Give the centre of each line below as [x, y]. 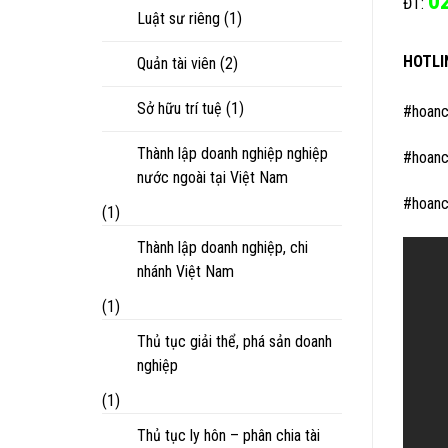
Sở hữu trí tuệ [179, 108]
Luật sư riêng [178, 18]
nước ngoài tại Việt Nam [212, 177]
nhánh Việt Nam [185, 271]
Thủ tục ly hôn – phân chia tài [228, 435]
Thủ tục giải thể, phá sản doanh [234, 341]
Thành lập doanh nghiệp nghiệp [232, 153]
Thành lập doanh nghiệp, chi [222, 247]
